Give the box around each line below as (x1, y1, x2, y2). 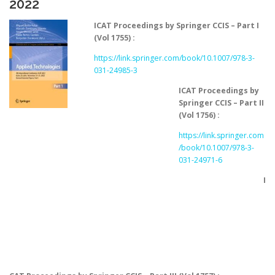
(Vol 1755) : (93, 32, 135, 43)
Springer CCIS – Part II (178, 97, 264, 108)
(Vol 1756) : (178, 109, 220, 120)
